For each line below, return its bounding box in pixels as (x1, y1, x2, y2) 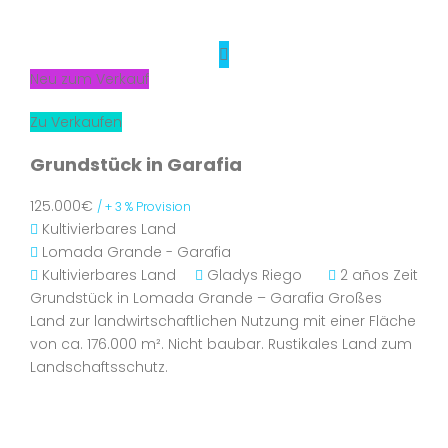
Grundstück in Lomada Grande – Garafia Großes (30, 288, 382, 308)
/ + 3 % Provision (97, 198, 191, 215)
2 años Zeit (336, 265, 418, 285)
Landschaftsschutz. (30, 357, 168, 377)
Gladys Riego (207, 265, 302, 285)
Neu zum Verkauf (30, 69, 149, 89)
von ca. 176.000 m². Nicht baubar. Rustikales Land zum (30, 334, 412, 354)
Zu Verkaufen (30, 112, 122, 132)
